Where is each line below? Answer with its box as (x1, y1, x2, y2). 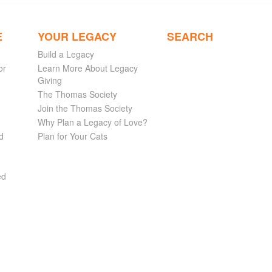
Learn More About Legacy (37, 62, 138, 75)
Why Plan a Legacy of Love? (37, 116, 148, 129)
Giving (37, 74, 62, 87)
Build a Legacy (37, 48, 94, 61)
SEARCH (166, 29, 213, 45)
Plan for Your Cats (37, 130, 107, 143)
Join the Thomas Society (37, 102, 132, 115)
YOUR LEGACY (37, 29, 117, 45)
